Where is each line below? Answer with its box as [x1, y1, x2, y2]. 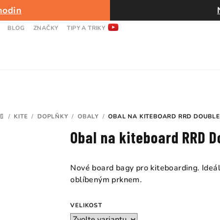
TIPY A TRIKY [67, 24, 106, 32]
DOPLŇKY [37, 112, 68, 120]
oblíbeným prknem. [70, 174, 142, 185]
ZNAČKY [33, 24, 58, 32]
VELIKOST [70, 201, 102, 209]
